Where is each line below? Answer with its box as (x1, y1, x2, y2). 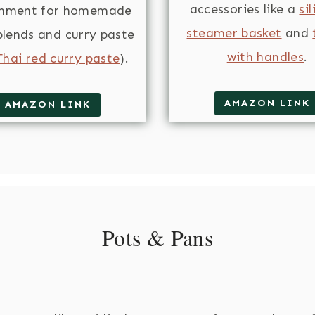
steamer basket (186, 25, 282, 41)
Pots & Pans (102, 222, 213, 253)
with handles (226, 49, 304, 65)
